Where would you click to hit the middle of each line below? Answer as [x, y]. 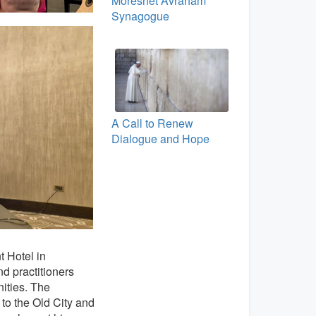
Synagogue [140, 16]
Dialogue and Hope [160, 139]
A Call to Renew [152, 123]
